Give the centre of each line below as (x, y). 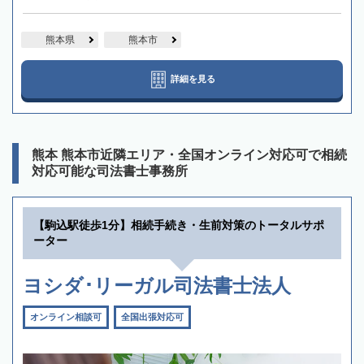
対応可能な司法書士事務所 (110, 171)
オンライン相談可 (66, 317)
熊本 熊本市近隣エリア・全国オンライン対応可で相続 (189, 155)
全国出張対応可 (152, 317)
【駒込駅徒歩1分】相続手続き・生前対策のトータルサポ (179, 225)
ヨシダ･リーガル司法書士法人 (157, 286)
